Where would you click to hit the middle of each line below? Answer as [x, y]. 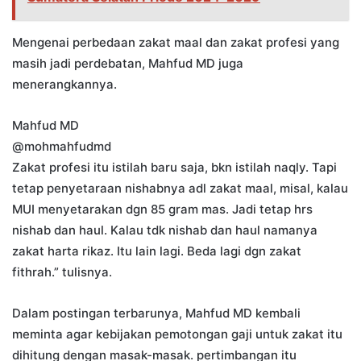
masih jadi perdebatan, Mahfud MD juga [128, 64]
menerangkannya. [64, 85]
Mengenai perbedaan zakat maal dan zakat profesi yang [176, 43]
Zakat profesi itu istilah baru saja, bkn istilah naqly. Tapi [174, 168]
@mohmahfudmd [62, 147]
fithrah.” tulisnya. [62, 272]
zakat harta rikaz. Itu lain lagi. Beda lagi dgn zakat [157, 251]
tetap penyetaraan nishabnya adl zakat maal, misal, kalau [180, 189]
